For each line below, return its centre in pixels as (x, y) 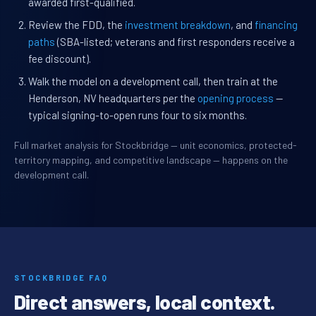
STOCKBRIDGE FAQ (61, 278)
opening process (236, 98)
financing (276, 25)
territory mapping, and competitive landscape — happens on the (151, 160)
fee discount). (60, 59)
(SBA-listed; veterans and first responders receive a (175, 42)
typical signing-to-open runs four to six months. (138, 115)
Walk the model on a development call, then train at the (153, 81)
